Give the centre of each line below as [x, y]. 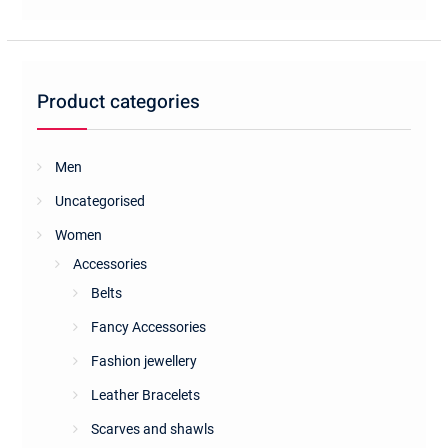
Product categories [118, 101]
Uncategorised [99, 200]
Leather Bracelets [145, 394]
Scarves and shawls [152, 428]
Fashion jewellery [143, 360]
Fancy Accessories [148, 326]
